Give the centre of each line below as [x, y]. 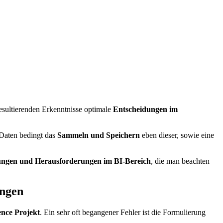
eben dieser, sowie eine [177, 135]
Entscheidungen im [145, 109]
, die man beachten [180, 161]
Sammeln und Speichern [99, 135]
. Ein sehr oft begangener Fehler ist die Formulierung [123, 212]
